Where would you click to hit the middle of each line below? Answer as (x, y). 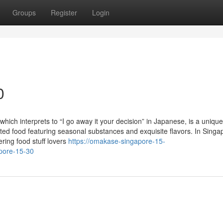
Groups (24, 12)
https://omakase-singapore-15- (117, 141)
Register (64, 12)
